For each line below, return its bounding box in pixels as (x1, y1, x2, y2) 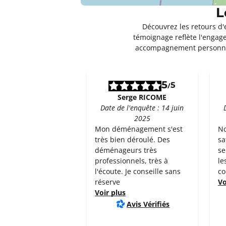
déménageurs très (95, 145, 157, 155)
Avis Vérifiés (127, 199, 170, 209)
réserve (95, 177, 120, 187)
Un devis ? (142, 15, 183, 26)
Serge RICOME (118, 92, 167, 102)
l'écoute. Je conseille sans (95, 166, 181, 176)
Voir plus (95, 188, 126, 197)
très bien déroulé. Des (95, 135, 170, 144)
